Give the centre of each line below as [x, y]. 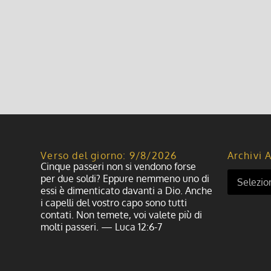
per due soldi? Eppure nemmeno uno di [125, 178]
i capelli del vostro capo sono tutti [114, 203]
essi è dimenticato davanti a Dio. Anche [127, 191]
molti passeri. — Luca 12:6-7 [102, 227]
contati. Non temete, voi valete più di [122, 215]
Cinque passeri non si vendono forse [119, 166]
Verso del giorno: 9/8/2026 [109, 155]
